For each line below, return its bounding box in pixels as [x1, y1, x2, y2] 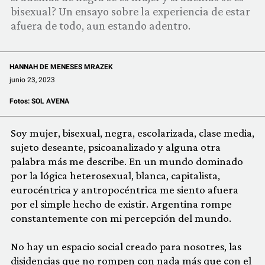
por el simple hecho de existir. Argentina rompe [11, 198, 232, 210]
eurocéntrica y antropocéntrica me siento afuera [11, 183, 238, 196]
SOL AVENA [31, 97, 69, 105]
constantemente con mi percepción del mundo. [11, 212, 234, 224]
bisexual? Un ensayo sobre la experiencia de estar [11, 5, 250, 18]
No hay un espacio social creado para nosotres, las [11, 240, 241, 253]
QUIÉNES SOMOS [9, 33, 73, 42]
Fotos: [9, 97, 30, 105]
